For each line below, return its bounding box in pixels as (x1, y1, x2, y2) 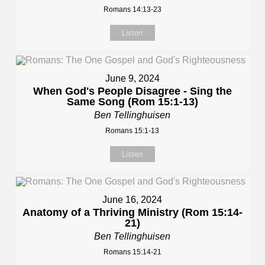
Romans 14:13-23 (103, 5, 161, 14)
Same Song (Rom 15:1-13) (66, 96, 198, 108)
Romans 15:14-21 (103, 248, 161, 256)
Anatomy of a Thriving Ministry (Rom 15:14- (22, 206, 243, 218)
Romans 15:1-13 (105, 127, 160, 135)
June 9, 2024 (105, 73, 160, 83)
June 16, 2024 (102, 195, 163, 205)
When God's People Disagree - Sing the (33, 85, 232, 97)
